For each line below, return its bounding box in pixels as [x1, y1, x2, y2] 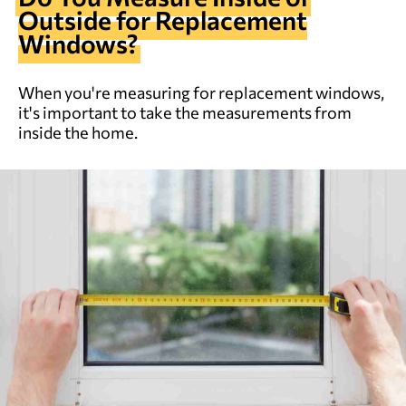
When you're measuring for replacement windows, [18, 82, 384, 102]
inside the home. [18, 121, 138, 142]
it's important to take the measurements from [18, 101, 352, 122]
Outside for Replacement [18, 4, 307, 35]
